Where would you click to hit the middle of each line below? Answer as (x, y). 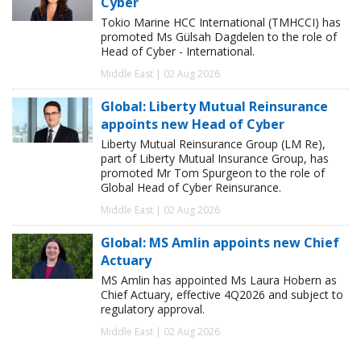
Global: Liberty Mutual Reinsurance (214, 106)
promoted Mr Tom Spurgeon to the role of (213, 172)
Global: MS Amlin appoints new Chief (220, 242)
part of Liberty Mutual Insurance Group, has (215, 158)
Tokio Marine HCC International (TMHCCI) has (221, 22)
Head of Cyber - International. (178, 51)
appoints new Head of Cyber (193, 124)
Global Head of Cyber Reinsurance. (191, 187)
